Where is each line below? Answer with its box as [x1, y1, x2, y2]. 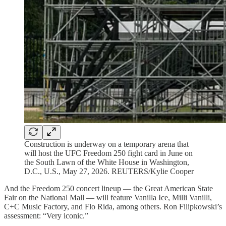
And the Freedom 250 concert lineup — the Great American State [4, 184, 213, 193]
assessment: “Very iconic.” [4, 211, 88, 220]
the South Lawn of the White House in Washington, [24, 158, 189, 167]
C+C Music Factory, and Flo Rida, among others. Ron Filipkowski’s [4, 202, 222, 211]
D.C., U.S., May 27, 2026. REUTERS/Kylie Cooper [24, 167, 194, 176]
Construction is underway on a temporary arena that [24, 140, 189, 149]
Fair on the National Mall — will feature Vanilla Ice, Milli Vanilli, [4, 193, 212, 202]
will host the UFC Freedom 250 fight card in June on [24, 149, 193, 158]
